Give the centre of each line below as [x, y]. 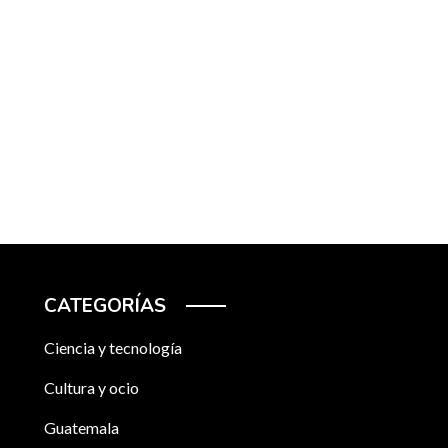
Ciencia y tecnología [113, 347]
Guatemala [81, 427]
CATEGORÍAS [105, 305]
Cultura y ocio [91, 387]
